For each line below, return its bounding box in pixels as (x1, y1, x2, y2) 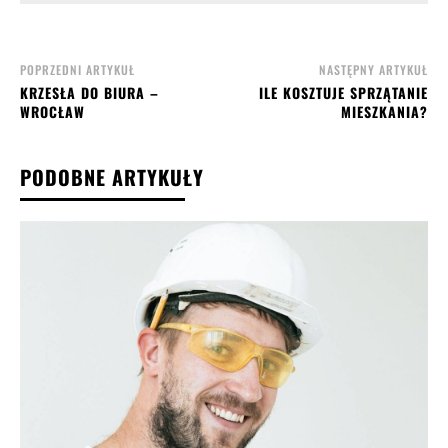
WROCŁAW (20, 100, 85, 122)
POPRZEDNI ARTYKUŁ (20, 60, 135, 78)
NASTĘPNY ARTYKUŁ (318, 60, 428, 78)
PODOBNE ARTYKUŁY (20, 161, 204, 192)
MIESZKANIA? (340, 100, 428, 122)
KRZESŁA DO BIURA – (20, 81, 159, 103)
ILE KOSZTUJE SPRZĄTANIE (258, 81, 428, 103)
